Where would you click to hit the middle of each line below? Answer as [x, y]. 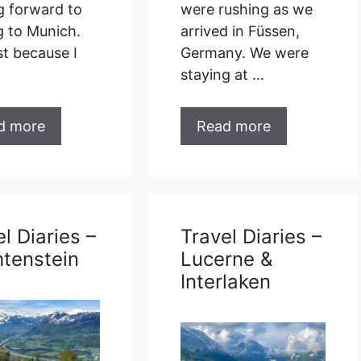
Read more [233, 126]
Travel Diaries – [251, 236]
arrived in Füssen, [240, 31]
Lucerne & [226, 259]
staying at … [222, 74]
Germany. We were [244, 52]
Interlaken [225, 281]
